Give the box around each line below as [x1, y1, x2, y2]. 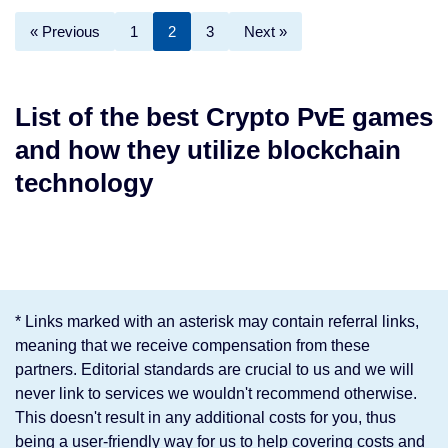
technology [15, 168, 153, 199]
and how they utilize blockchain [15, 135, 401, 166]
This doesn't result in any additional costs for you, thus [15, 409, 396, 427]
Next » [244, 23, 287, 41]
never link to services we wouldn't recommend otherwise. [15, 385, 417, 403]
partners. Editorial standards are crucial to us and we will [15, 361, 414, 379]
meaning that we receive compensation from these [15, 337, 370, 355]
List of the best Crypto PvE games [15, 102, 433, 133]
